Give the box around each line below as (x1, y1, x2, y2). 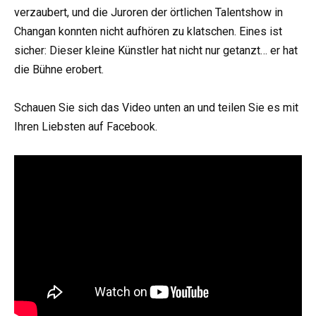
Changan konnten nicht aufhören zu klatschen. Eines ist (14, 24, 282, 38)
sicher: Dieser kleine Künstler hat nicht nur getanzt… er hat (14, 43, 298, 57)
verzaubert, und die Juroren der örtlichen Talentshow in (14, 5, 283, 19)
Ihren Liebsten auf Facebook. (14, 119, 157, 133)
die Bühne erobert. (14, 62, 104, 76)
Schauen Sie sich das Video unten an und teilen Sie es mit (14, 100, 298, 114)
